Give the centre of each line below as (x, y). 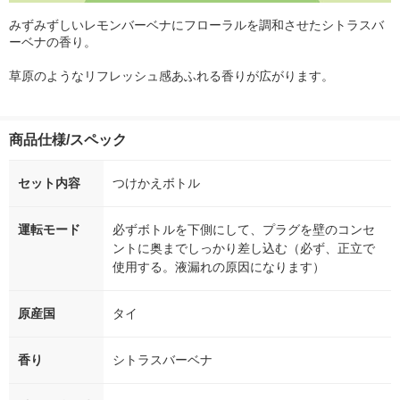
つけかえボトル (156, 183)
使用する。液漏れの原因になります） (219, 267)
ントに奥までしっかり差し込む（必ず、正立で (244, 248)
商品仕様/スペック (68, 139)
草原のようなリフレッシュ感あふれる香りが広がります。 (171, 75)
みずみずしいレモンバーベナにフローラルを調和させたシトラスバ (196, 25)
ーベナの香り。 (53, 42)
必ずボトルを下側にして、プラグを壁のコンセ (244, 229)
